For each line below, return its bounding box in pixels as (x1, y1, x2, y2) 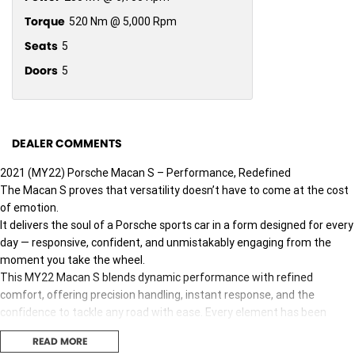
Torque (25, 13, 65, 30)
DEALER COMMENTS (12, 136, 122, 152)
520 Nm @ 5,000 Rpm (69, 14, 177, 29)
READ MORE (32, 334, 87, 349)
